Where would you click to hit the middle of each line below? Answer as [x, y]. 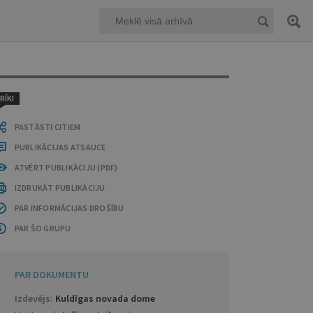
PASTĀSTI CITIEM [48, 127]
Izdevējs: [35, 298]
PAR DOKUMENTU [51, 275]
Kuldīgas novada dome [105, 298]
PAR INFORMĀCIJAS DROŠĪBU [69, 208]
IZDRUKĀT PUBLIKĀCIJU [60, 188]
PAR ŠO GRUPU [43, 228]
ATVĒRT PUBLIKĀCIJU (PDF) [66, 167]
